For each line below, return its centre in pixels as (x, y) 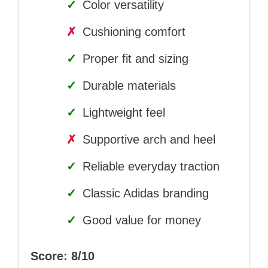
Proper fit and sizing (134, 59)
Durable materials (127, 86)
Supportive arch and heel (147, 140)
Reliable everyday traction (149, 167)
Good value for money (140, 220)
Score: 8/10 (63, 256)
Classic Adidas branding (144, 194)
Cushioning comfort (132, 32)
